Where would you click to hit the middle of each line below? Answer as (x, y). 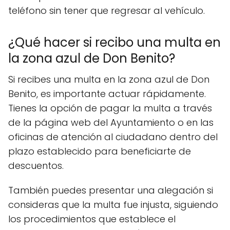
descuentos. (36, 166)
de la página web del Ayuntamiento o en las (111, 122)
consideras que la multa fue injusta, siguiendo (113, 205)
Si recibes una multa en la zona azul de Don (109, 79)
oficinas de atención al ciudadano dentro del (113, 137)
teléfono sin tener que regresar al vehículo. (107, 11)
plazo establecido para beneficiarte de (100, 151)
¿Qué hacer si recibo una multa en (114, 42)
